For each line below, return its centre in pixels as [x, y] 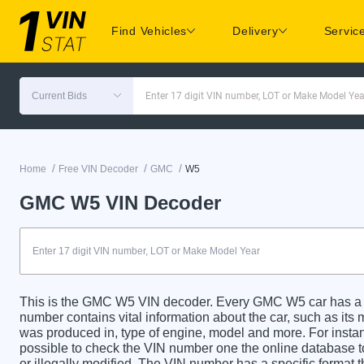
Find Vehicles [149, 31]
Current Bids [59, 95]
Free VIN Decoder [98, 169]
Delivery [256, 31]
